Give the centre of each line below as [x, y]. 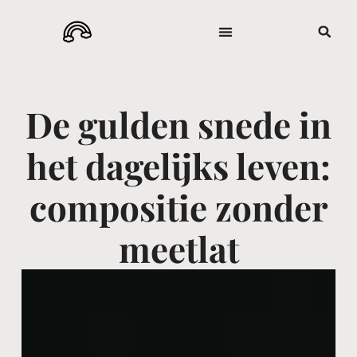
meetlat [178, 248]
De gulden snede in [178, 124]
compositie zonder [178, 207]
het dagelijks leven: [178, 165]
